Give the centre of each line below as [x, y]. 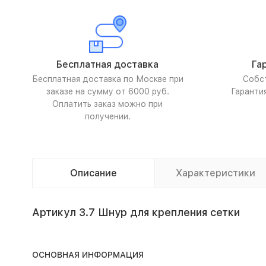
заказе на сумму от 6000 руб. [107, 91]
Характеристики [216, 173]
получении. [107, 116]
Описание [93, 173]
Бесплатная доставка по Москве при [107, 79]
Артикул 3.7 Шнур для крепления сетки [136, 212]
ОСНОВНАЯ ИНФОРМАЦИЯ [88, 255]
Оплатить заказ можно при [107, 104]
